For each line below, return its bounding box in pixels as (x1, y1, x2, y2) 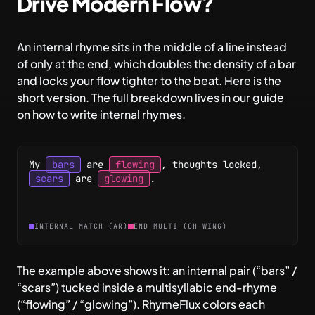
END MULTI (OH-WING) (134, 221, 227, 231)
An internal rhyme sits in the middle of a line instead (17, 39, 287, 54)
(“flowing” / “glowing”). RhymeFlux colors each (17, 297, 265, 311)
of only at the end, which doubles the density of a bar (17, 56, 296, 71)
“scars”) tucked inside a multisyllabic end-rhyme (17, 280, 277, 295)
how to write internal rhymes (32, 107, 182, 122)
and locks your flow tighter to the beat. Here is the (17, 73, 281, 88)
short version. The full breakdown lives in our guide (17, 90, 284, 105)
